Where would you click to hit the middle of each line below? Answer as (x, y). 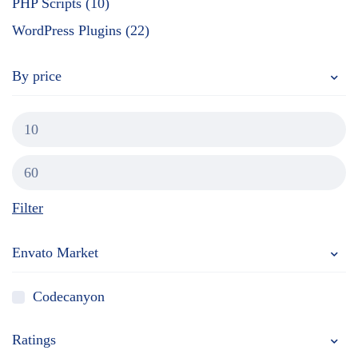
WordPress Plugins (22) (81, 30)
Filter (28, 208)
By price (37, 76)
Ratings (34, 340)
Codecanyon (69, 296)
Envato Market (55, 253)
